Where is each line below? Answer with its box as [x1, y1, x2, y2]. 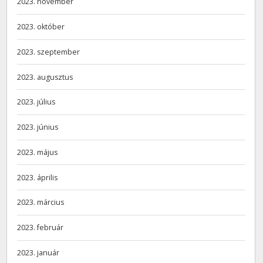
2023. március [17, 197, 65, 208]
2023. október [17, 22, 65, 32]
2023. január [17, 247, 60, 258]
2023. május [17, 147, 58, 157]
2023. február [17, 222, 64, 233]
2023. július [17, 97, 56, 107]
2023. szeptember [17, 46, 80, 57]
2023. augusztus [17, 72, 73, 82]
